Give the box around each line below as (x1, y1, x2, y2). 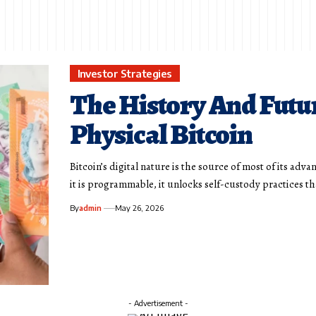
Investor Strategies (77, 66, 172, 80)
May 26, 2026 (115, 203, 164, 213)
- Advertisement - (128, 298, 188, 308)
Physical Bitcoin (70, 115, 253, 154)
